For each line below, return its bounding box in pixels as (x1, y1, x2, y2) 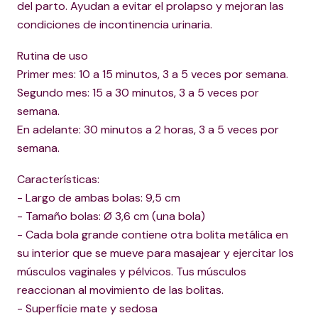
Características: (17, 172, 99, 187)
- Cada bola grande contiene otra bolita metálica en (17, 227, 288, 242)
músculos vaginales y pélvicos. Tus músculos (17, 264, 246, 279)
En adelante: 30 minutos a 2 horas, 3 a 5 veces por (17, 122, 279, 137)
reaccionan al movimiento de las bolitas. (17, 283, 224, 297)
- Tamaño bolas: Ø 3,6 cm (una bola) (17, 209, 205, 224)
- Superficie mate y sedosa (17, 301, 158, 316)
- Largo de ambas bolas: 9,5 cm (17, 190, 180, 205)
